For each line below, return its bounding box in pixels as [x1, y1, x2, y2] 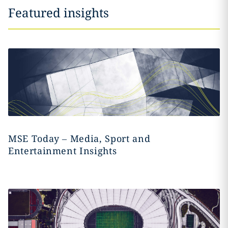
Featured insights [8, 4, 109, 21]
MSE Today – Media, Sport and [8, 132, 151, 145]
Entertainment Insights [8, 144, 117, 157]
